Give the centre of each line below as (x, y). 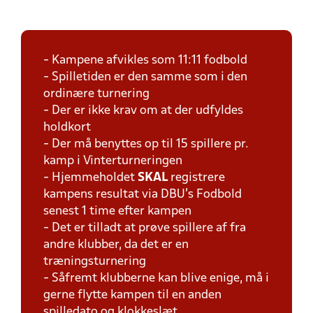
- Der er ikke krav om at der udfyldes (143, 111)
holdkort (67, 128)
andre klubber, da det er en (116, 245)
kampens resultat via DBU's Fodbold (143, 195)
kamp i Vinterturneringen (113, 161)
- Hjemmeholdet (90, 178)
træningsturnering (95, 262)
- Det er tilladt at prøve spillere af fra (145, 228)
